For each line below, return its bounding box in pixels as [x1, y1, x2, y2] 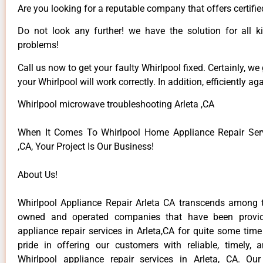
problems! [18, 39, 59, 51]
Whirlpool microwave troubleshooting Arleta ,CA [18, 99, 214, 110]
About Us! [18, 169, 58, 181]
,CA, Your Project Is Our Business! [18, 141, 154, 153]
